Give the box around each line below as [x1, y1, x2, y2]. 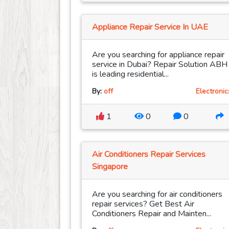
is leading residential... [92, 68, 169, 80]
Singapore [92, 161, 128, 173]
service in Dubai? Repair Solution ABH [92, 59, 227, 71]
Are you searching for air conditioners [92, 189, 222, 200]
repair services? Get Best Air [92, 198, 194, 210]
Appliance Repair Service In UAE [92, 21, 208, 33]
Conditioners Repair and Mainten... [92, 208, 211, 220]
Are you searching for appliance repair [92, 49, 224, 61]
